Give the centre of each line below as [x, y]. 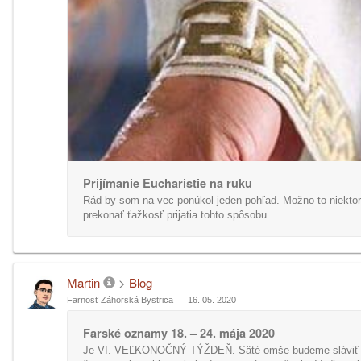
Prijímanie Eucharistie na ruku [168, 183]
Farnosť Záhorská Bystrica [120, 300]
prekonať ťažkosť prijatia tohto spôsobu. [176, 215]
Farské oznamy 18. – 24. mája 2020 [179, 333]
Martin [83, 282]
